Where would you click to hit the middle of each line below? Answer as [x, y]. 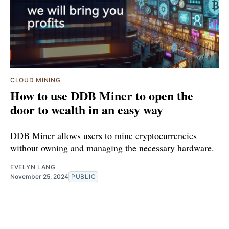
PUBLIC [84, 176]
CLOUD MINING [36, 80]
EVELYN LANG [33, 167]
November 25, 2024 [39, 176]
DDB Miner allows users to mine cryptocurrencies [104, 135]
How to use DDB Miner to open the [102, 95]
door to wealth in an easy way [87, 109]
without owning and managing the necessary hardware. [112, 147]
